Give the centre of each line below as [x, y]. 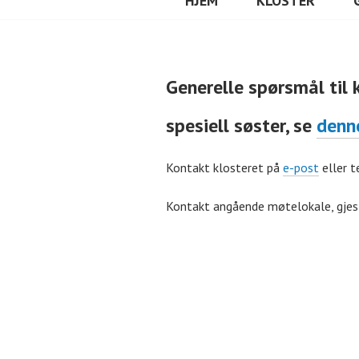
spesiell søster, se [241, 126]
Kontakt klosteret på [224, 168]
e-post [301, 168]
